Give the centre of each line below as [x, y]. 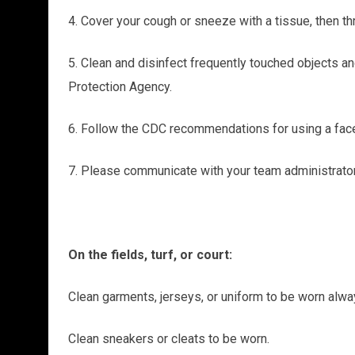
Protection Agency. [120, 86]
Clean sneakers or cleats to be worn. [168, 338]
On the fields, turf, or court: [150, 254]
